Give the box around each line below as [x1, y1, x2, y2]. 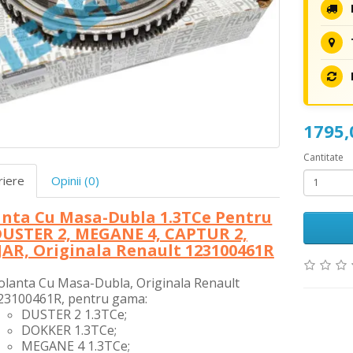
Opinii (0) [50, 173, 99, 189]
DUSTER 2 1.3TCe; [20, 306, 127, 324]
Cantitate [303, 150, 344, 164]
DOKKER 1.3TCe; [20, 321, 117, 340]
